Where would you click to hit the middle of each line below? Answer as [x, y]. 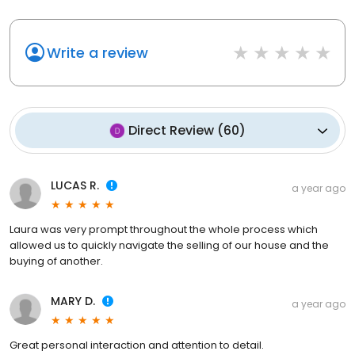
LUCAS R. [75, 186]
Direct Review [171, 131]
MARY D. [73, 302]
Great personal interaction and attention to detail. [137, 345]
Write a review [97, 53]
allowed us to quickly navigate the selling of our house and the [169, 246]
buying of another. [56, 261]
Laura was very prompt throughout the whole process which [164, 230]
